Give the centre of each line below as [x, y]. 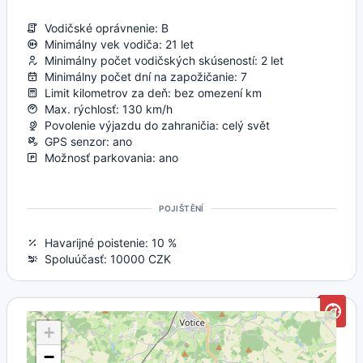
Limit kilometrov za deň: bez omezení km [150, 92]
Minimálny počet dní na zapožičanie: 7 [143, 76]
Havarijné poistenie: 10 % [107, 242]
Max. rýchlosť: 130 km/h [105, 109]
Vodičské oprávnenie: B [103, 28]
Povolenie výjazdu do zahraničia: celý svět [154, 125]
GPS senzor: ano [85, 141]
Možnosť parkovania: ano [108, 157]
